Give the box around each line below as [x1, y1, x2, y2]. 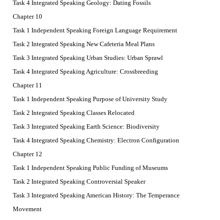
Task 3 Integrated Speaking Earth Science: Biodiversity [13, 123, 160, 131]
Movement [13, 205, 42, 213]
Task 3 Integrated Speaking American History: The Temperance [13, 192, 180, 199]
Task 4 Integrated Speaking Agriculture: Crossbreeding [13, 68, 158, 76]
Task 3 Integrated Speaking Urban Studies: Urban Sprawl [13, 54, 163, 62]
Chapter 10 [13, 13, 42, 21]
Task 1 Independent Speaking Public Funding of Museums [13, 164, 168, 172]
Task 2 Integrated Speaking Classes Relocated [13, 109, 135, 117]
